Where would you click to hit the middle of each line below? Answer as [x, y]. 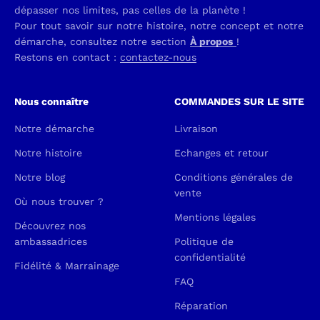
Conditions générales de [234, 177]
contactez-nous [158, 57]
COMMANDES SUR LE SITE [239, 101]
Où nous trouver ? [59, 201]
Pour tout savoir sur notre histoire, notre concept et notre [159, 26]
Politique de [204, 241]
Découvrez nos [50, 226]
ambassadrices [51, 241]
